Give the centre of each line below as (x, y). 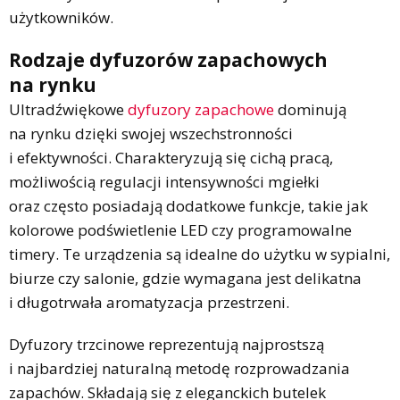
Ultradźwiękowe (68, 109)
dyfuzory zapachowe (201, 109)
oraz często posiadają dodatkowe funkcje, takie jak (188, 205)
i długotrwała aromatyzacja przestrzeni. (149, 302)
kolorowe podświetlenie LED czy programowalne (180, 229)
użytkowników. (61, 17)
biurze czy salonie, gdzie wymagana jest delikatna (185, 278)
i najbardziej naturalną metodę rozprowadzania (179, 368)
